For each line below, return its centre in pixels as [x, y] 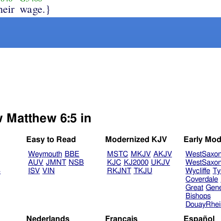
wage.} [36, 8]
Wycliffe [198, 171]
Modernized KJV [136, 140]
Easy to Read [51, 140]
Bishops [198, 196]
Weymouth [45, 154]
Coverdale [202, 180]
